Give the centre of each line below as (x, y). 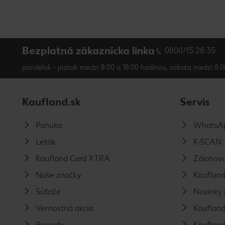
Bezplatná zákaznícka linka (88, 51)
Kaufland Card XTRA (73, 159)
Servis (195, 102)
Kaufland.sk (51, 102)
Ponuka (48, 126)
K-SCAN (207, 142)
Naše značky (58, 175)
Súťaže (48, 192)
